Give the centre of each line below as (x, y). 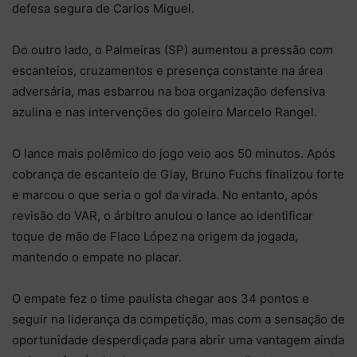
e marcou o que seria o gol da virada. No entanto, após (165, 194)
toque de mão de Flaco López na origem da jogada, (155, 236)
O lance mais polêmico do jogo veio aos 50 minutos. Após (174, 153)
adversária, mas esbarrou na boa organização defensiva (169, 91)
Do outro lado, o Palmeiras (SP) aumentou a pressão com (173, 49)
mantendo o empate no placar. (97, 257)
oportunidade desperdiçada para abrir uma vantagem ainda (178, 339)
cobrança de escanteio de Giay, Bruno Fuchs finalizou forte (178, 174)
